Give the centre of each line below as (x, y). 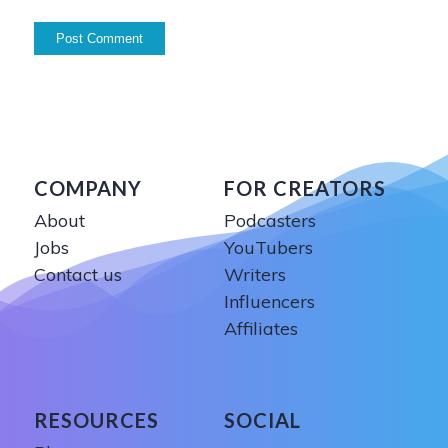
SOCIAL (262, 419)
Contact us (77, 274)
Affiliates (260, 328)
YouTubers (268, 247)
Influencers (269, 301)
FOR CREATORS (304, 187)
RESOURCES (96, 419)
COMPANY (87, 187)
